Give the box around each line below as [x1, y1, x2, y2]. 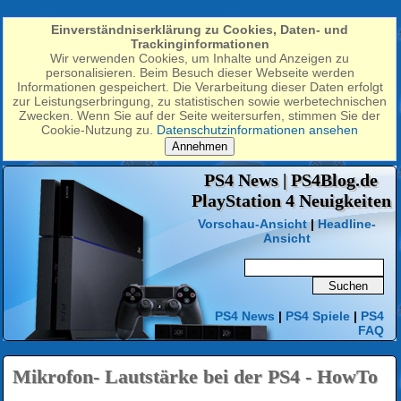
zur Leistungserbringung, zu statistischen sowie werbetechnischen [13, 94, 387, 108]
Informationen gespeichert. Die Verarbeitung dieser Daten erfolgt [16, 80, 383, 94]
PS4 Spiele [286, 309, 350, 323]
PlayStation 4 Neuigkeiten [191, 191, 391, 210]
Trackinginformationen [130, 37, 269, 51]
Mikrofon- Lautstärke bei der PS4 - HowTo [13, 365, 378, 388]
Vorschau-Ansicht [197, 217, 307, 231]
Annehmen [172, 140, 227, 153]
